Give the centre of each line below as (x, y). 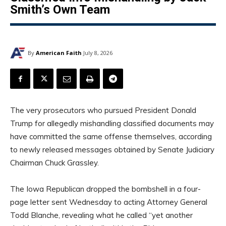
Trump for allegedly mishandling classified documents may (112, 124)
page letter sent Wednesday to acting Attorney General (109, 202)
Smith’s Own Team (60, 10)
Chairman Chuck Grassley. (54, 163)
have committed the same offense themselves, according (111, 137)
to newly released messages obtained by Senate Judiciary (112, 150)
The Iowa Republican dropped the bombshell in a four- (105, 189)
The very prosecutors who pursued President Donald (103, 110)
